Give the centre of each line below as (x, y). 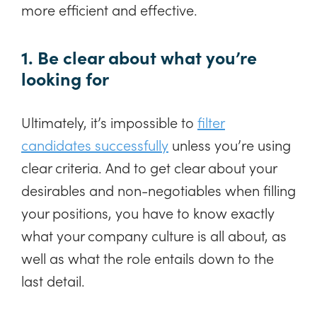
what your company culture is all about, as (154, 235)
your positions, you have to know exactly (148, 213)
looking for (65, 79)
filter (211, 122)
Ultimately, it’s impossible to (109, 122)
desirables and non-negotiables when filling (158, 190)
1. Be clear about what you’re (139, 57)
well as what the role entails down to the (148, 258)
